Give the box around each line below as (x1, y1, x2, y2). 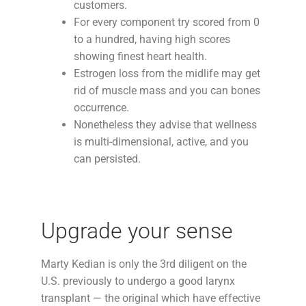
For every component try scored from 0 (74, 16, 260, 29)
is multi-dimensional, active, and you (74, 135, 249, 149)
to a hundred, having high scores (74, 33, 230, 46)
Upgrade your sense (41, 217, 233, 244)
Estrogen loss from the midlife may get (74, 67, 260, 81)
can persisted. (74, 152, 141, 166)
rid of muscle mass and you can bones (74, 84, 260, 98)
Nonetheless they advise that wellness (74, 118, 257, 132)
